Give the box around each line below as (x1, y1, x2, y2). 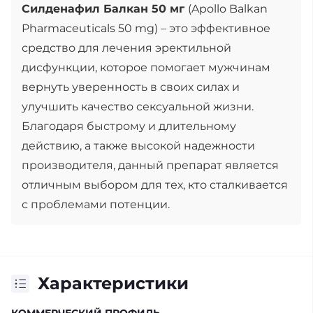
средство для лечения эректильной (22, 41, 231, 54)
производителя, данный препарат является (22, 159, 279, 172)
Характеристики (38, 273, 189, 293)
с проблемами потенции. (22, 198, 170, 211)
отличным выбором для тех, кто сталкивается (22, 178, 288, 191)
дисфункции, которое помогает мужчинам (22, 61, 270, 74)
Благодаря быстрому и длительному (22, 119, 236, 133)
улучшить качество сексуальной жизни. (22, 100, 254, 113)
